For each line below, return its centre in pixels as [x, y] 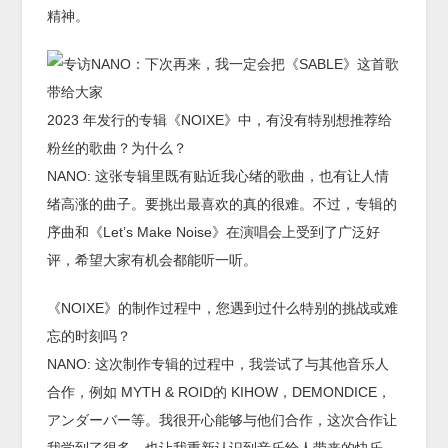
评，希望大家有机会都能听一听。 [152, 260]
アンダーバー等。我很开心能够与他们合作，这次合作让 [222, 420]
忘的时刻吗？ [89, 336]
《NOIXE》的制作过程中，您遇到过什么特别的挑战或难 [223, 308]
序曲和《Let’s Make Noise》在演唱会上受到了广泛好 [214, 232]
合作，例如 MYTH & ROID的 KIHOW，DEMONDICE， [219, 392]
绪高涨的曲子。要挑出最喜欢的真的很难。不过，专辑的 [222, 204]
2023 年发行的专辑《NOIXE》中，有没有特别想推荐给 [220, 120]
